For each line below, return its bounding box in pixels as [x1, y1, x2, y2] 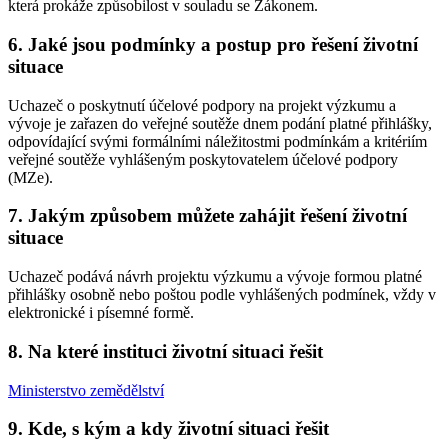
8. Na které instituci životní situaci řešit [8, 340, 323, 362]
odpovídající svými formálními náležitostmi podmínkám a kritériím [8, 132, 427, 150]
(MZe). [8, 168, 53, 186]
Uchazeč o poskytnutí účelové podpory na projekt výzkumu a [8, 96, 396, 114]
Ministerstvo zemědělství [8, 381, 164, 399]
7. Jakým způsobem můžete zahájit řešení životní [8, 205, 407, 227]
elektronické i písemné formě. [8, 304, 194, 322]
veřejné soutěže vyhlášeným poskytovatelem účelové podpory [8, 150, 398, 168]
